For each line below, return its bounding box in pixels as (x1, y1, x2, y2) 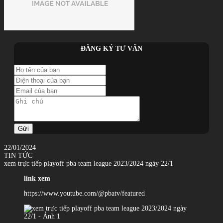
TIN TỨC (4, 151, 32, 159)
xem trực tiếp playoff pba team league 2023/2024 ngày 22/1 (4, 159, 173, 167)
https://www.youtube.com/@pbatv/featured (24, 189, 145, 197)
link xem (24, 174, 50, 182)
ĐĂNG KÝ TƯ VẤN (81, 44, 142, 52)
